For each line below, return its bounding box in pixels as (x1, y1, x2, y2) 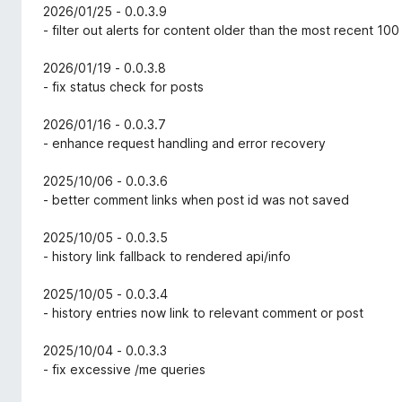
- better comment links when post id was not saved (43, 192, 349, 208)
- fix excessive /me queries (43, 362, 205, 378)
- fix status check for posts (43, 79, 204, 95)
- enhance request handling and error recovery (43, 135, 326, 152)
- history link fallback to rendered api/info (43, 249, 291, 265)
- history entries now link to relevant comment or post (43, 305, 363, 321)
